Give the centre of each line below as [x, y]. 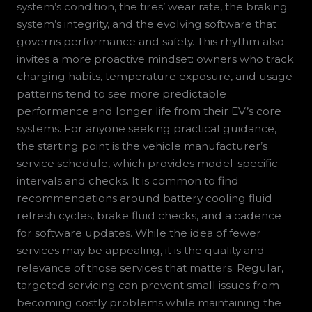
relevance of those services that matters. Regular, [150, 268]
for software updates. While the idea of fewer [139, 233]
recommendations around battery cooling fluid [144, 198]
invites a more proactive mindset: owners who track [155, 59]
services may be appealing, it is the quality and [140, 251]
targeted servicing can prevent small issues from [148, 286]
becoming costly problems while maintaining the [149, 303]
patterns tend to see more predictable [121, 94]
